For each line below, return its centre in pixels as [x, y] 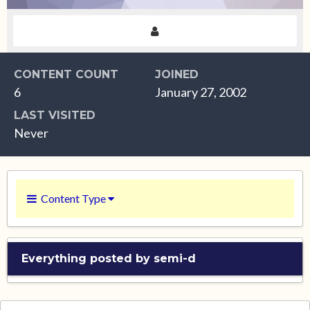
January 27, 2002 [201, 92]
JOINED [177, 74]
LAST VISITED [55, 115]
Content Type [72, 198]
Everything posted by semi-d [109, 258]
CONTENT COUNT [66, 74]
